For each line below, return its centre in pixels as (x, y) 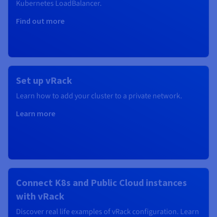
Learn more (36, 114)
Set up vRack (44, 80)
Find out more (40, 21)
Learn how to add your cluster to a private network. (99, 96)
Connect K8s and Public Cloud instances (101, 183)
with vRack (40, 196)
